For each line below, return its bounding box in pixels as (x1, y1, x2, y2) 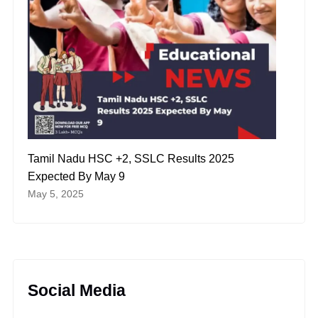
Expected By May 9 (28, 170, 125, 183)
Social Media (28, 281, 126, 300)
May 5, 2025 (28, 188, 84, 200)
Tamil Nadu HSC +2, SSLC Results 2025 (28, 153, 234, 165)
